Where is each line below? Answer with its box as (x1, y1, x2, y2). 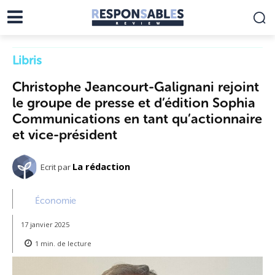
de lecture (55, 238, 91, 248)
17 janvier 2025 (21, 219, 69, 229)
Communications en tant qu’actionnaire (12, 110, 262, 127)
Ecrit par (41, 161, 71, 173)
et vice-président (12, 126, 117, 143)
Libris (12, 52, 42, 68)
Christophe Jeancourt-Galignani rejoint (12, 78, 259, 95)
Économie (34, 195, 76, 206)
